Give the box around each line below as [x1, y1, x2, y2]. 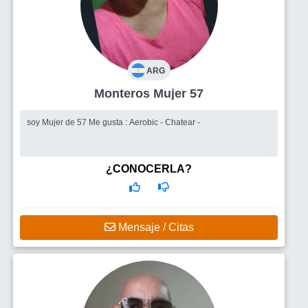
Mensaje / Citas [115, 221, 194, 233]
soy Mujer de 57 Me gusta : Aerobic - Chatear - [89, 117, 200, 127]
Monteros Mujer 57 [153, 86, 203, 100]
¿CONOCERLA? [106, 162, 192, 175]
